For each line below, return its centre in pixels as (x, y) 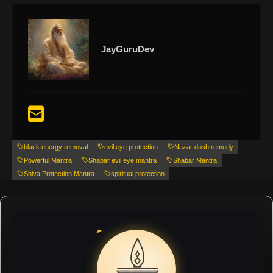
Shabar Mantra (195, 160)
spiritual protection (138, 173)
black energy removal (56, 147)
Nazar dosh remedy (204, 147)
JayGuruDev (128, 49)
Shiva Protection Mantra (59, 173)
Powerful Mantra (48, 160)
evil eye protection (131, 147)
